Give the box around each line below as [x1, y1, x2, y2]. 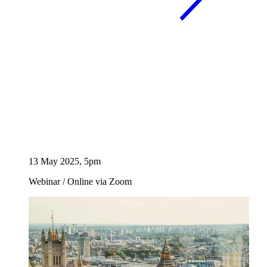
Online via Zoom [65, 176, 132, 187]
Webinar [29, 176, 63, 187]
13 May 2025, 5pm [29, 156, 101, 167]
